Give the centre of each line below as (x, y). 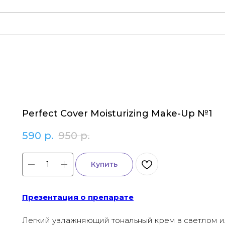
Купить (104, 164)
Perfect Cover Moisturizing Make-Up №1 (117, 114)
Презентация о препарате (78, 197)
